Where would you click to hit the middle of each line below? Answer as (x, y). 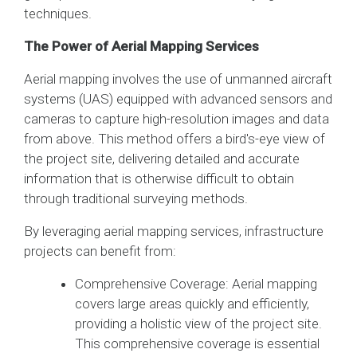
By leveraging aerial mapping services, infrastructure (174, 231)
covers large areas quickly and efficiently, (192, 303)
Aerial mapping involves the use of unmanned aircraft (178, 78)
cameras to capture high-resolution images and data (177, 118)
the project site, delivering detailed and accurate (162, 158)
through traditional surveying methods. (136, 198)
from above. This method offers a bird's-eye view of (175, 138)
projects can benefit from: (100, 251)
